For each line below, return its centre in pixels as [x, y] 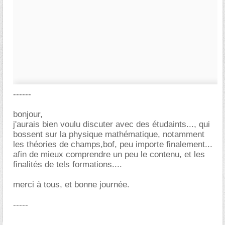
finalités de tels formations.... [68, 164]
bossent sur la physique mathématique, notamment [109, 134]
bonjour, [28, 114]
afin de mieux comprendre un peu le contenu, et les [109, 154]
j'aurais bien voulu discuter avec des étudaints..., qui [111, 124]
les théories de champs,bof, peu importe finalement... [113, 144]
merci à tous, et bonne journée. [71, 185]
